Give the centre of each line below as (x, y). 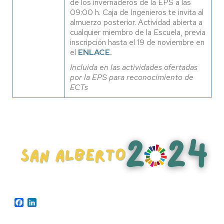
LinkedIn (51, 201)
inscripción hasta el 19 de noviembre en (137, 42)
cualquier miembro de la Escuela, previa (138, 32)
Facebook (40, 201)
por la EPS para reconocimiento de (132, 77)
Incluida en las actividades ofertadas (134, 67)
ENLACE (94, 52)
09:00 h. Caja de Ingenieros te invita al (137, 12)
